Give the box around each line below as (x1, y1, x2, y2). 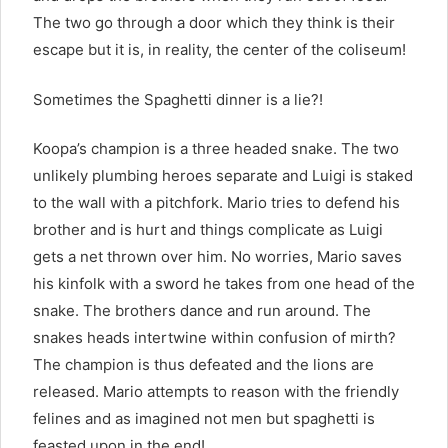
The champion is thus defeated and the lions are (33, 355, 374, 375)
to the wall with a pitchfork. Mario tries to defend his (33, 193, 400, 213)
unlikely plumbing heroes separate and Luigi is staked (33, 166, 413, 186)
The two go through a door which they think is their (33, 13, 395, 33)
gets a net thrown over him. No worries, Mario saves (33, 247, 402, 267)
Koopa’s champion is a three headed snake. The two (33, 139, 399, 159)
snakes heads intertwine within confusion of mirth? (33, 328, 396, 348)
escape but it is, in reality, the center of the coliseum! (33, 40, 406, 60)
